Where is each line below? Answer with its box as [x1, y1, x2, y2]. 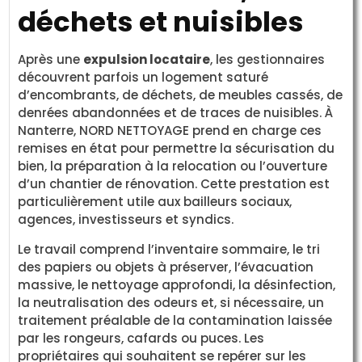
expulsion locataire [83, 51, 211, 69]
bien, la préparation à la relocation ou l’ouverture [18, 158, 328, 175]
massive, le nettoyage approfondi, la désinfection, [18, 276, 336, 293]
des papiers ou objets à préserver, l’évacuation [18, 258, 314, 276]
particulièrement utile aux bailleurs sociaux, [18, 193, 293, 211]
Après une [18, 51, 84, 69]
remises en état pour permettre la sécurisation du [18, 140, 335, 158]
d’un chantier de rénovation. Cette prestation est [18, 175, 330, 193]
